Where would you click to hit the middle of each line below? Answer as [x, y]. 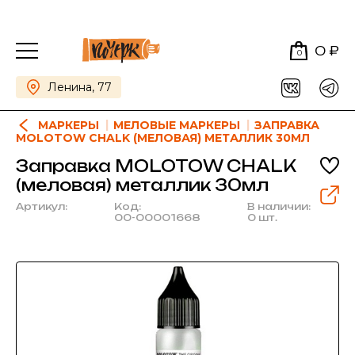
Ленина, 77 [80, 87]
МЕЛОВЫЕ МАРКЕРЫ [177, 125]
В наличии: [279, 206]
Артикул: [42, 206]
